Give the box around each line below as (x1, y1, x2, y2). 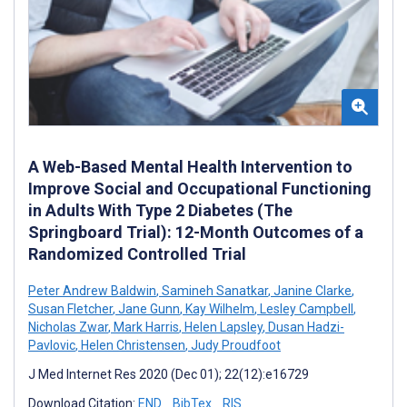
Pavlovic (28, 337, 75, 352)
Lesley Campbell (257, 301, 353, 316)
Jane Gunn (115, 301, 180, 316)
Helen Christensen (78, 337, 185, 352)
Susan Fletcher (28, 301, 113, 316)
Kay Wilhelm (183, 301, 254, 316)
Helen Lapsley (182, 319, 263, 334)
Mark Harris (111, 319, 179, 334)
